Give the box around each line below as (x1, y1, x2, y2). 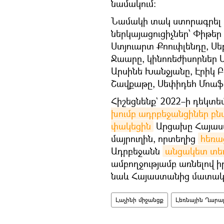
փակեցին (111, 119, 151, 132)
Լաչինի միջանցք (115, 195, 163, 204)
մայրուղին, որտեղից (111, 132, 198, 144)
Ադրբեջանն (111, 144, 162, 157)
